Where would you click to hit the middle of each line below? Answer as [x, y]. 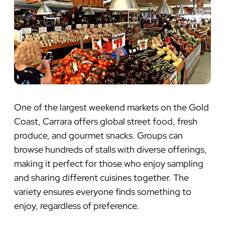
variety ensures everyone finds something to [103, 191]
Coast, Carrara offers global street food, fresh [106, 121]
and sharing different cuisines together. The [101, 177]
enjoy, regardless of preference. [77, 205]
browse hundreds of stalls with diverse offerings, [110, 149]
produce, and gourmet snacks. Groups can [98, 135]
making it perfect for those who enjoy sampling [109, 163]
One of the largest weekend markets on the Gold [111, 107]
